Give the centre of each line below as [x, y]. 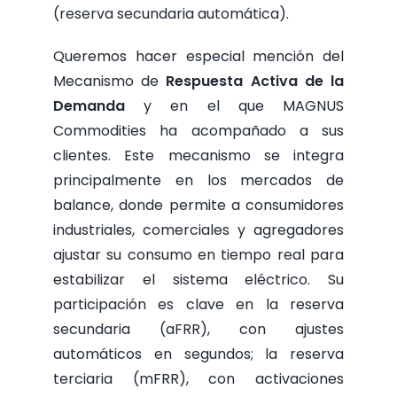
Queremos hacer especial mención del [198, 57]
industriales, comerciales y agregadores [198, 230]
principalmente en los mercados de [198, 181]
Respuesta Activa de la [255, 82]
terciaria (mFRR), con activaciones [198, 379]
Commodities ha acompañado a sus [198, 131]
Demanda [98, 106]
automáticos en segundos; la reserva [198, 354]
